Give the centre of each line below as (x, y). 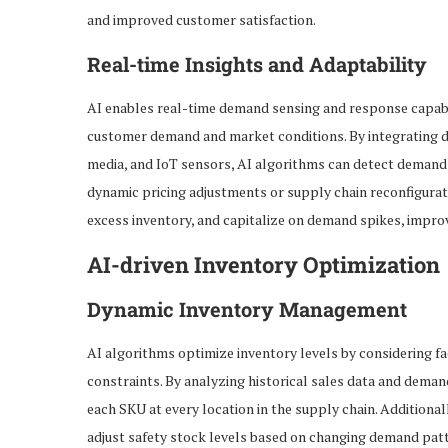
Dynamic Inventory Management (247, 308)
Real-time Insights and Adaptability (257, 63)
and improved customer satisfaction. (201, 19)
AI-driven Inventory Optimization (263, 264)
